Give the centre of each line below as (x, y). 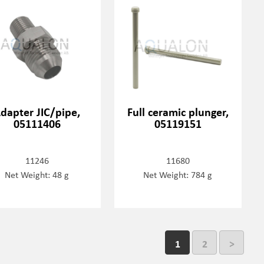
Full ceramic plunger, (178, 112)
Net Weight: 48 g (37, 175)
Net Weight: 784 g (178, 175)
